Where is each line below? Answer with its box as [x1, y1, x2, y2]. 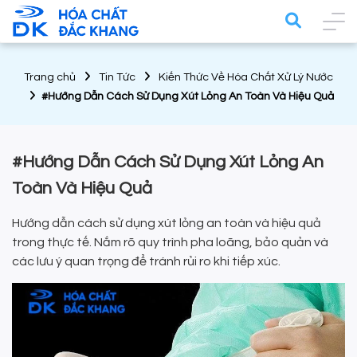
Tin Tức [99, 72, 135, 84]
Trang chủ [24, 72, 76, 84]
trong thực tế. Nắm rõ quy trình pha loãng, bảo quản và [12, 236, 328, 249]
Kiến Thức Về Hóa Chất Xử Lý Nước [159, 72, 333, 84]
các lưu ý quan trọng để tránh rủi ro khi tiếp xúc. [12, 255, 280, 269]
